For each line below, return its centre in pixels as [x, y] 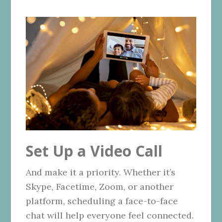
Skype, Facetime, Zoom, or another [100, 186]
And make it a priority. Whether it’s [101, 172]
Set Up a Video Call [94, 151]
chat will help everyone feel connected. [110, 215]
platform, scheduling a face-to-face [102, 201]
